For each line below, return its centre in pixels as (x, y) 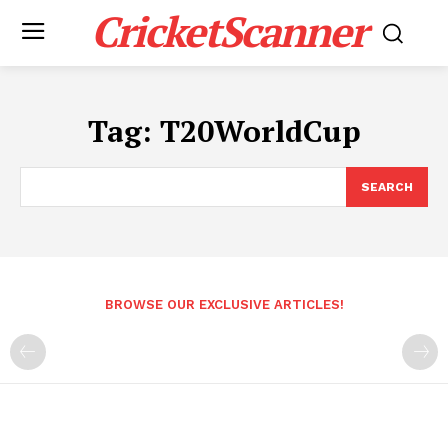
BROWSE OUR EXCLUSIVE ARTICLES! (224, 304)
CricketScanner (229, 31)
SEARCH (387, 187)
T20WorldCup (260, 131)
